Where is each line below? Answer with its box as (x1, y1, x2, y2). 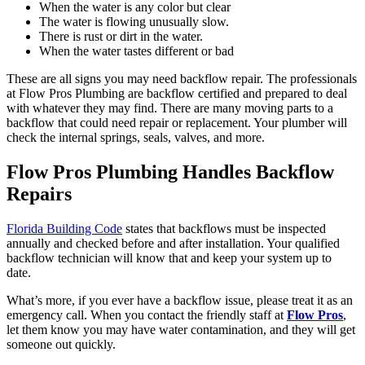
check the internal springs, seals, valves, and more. (7, 130, 265, 144)
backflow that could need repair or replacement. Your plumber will (7, 115, 347, 130)
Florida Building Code (7, 221, 122, 235)
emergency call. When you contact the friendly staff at (7, 307, 287, 322)
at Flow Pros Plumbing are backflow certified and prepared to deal (7, 86, 347, 100)
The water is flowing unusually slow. (39, 14, 229, 29)
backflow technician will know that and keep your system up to (7, 250, 332, 265)
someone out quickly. (7, 336, 116, 351)
